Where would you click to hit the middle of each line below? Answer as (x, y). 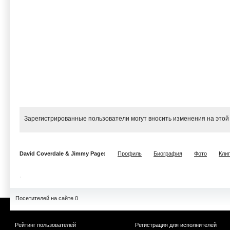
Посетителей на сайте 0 (47, 198)
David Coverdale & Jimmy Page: (63, 154)
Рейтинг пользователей (45, 225)
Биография (168, 154)
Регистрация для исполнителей (176, 225)
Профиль (130, 154)
